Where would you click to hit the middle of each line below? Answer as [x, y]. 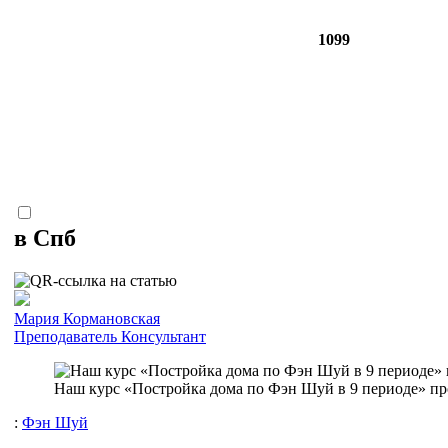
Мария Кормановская [87, 318]
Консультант [163, 336]
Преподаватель [65, 336]
